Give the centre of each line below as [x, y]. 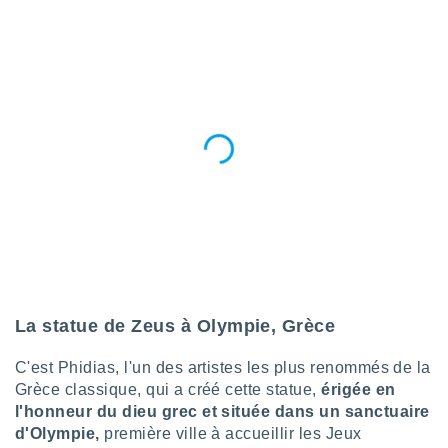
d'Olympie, [60, 433]
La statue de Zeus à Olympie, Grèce [175, 326]
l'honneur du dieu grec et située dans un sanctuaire [222, 411]
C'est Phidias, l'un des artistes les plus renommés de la [223, 367]
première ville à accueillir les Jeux [233, 433]
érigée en [358, 389]
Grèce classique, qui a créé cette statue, [168, 389]
